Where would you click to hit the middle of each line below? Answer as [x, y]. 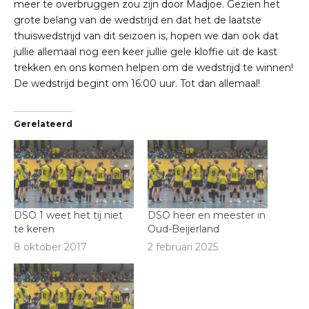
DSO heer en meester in [207, 216]
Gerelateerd [43, 123]
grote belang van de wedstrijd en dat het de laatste [138, 20]
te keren [34, 229]
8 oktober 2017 [50, 247]
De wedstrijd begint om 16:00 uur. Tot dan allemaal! [137, 83]
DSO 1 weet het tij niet [68, 216]
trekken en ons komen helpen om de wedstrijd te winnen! [153, 67]
